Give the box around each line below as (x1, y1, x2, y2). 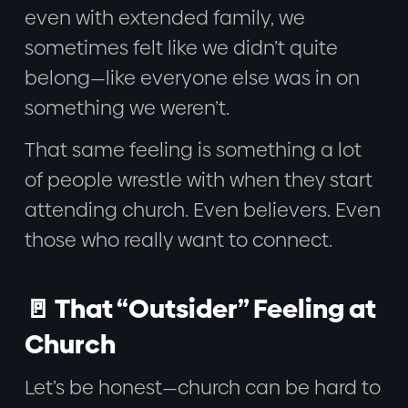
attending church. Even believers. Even (24, 196, 381, 223)
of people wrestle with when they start (24, 166, 372, 193)
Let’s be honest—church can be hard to (24, 374, 381, 402)
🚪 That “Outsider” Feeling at (24, 290, 376, 327)
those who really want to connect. (24, 226, 332, 253)
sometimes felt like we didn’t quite (24, 34, 338, 61)
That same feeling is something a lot (24, 136, 362, 163)
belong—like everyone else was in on (24, 64, 360, 91)
